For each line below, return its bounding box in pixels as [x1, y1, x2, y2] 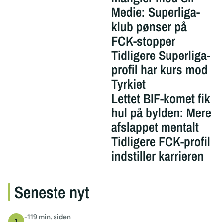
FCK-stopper [111, 32, 175, 50]
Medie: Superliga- [111, 3, 200, 21]
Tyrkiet [111, 75, 146, 93]
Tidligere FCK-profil [111, 133, 210, 151]
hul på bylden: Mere [111, 104, 211, 122]
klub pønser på [111, 18, 187, 36]
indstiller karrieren [111, 147, 204, 165]
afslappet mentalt [111, 118, 199, 136]
